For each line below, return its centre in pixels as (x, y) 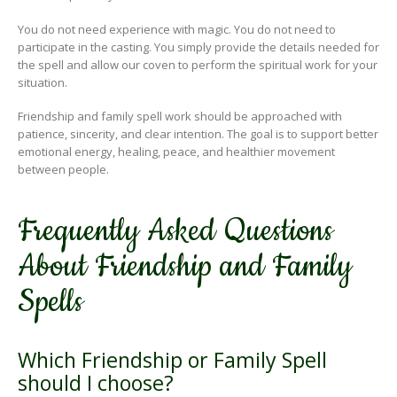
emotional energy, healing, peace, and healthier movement (176, 152)
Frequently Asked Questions (175, 232)
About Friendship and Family (185, 267)
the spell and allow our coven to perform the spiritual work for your (198, 64)
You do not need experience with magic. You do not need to (177, 29)
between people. (63, 170)
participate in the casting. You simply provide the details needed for (198, 47)
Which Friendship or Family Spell (172, 360)
